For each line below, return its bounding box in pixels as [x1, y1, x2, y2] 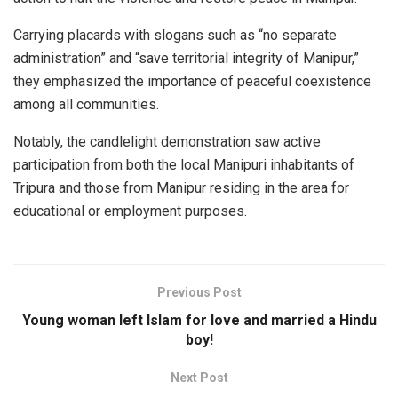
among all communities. [13, 95, 159, 113]
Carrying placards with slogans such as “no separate [13, 26, 337, 44]
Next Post [170, 370, 228, 385]
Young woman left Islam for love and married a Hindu [21, 311, 377, 329]
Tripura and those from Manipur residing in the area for [13, 179, 349, 196]
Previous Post [156, 284, 242, 299]
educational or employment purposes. [13, 202, 247, 219]
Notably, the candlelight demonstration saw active [13, 132, 321, 150]
